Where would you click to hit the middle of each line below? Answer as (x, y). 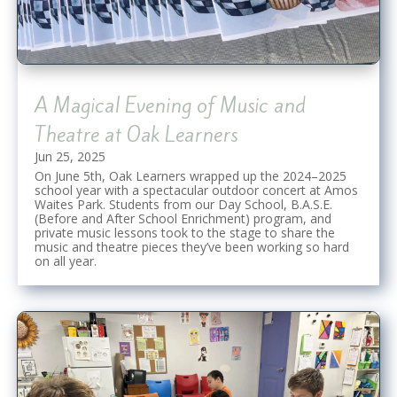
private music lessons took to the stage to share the (185, 232)
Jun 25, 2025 (70, 156)
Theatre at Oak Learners (136, 134)
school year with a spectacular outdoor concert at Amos (196, 190)
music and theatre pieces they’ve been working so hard (192, 246)
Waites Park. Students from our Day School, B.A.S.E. (183, 204)
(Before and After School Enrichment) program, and (183, 218)
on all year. (66, 261)
